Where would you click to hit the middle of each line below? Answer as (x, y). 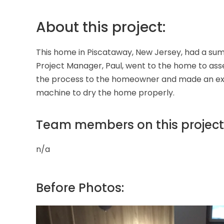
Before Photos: (80, 187)
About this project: (101, 27)
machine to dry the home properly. (105, 93)
